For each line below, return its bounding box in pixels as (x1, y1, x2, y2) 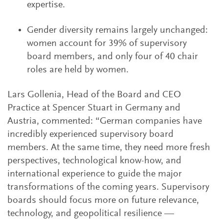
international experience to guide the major (7, 169, 182, 179)
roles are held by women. (27, 65, 129, 75)
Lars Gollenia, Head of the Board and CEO (7, 90, 181, 100)
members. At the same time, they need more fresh (7, 143, 210, 153)
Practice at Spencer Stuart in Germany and (7, 103, 180, 113)
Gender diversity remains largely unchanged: (27, 25, 208, 35)
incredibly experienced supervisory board (7, 130, 174, 139)
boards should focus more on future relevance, (7, 196, 199, 205)
